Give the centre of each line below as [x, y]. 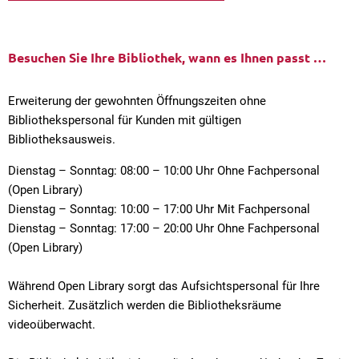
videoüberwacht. [52, 325]
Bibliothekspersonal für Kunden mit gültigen [125, 120]
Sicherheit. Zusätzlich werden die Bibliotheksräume [145, 305]
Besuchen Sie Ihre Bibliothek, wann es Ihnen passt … [167, 57]
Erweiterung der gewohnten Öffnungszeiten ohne [137, 101]
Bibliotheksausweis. [62, 139]
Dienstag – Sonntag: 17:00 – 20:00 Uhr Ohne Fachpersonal [164, 228]
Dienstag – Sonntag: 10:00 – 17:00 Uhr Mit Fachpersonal [159, 209]
